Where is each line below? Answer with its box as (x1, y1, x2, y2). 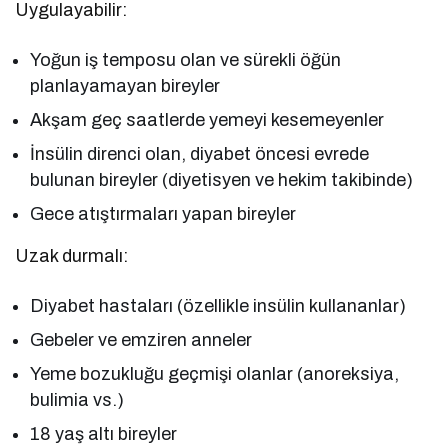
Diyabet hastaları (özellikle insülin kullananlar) (30, 295, 407, 316)
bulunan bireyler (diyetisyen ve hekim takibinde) (30, 169, 414, 190)
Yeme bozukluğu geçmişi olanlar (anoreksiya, (30, 363, 400, 384)
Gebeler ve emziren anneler (30, 329, 253, 350)
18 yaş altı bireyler (30, 423, 178, 444)
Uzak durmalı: (15, 245, 129, 266)
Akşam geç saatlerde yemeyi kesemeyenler (30, 109, 385, 130)
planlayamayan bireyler (30, 75, 221, 96)
